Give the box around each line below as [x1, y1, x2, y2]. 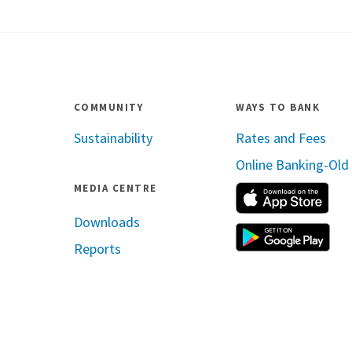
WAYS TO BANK [236, 101, 321, 114]
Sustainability [73, 129, 152, 147]
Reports [73, 240, 121, 258]
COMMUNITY [73, 101, 144, 114]
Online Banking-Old [236, 156, 350, 174]
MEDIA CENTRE [73, 181, 157, 195]
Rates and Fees [236, 129, 327, 147]
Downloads [73, 213, 140, 231]
